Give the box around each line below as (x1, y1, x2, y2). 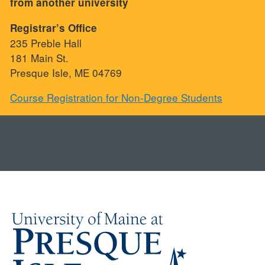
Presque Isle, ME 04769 (10, 65, 122, 80)
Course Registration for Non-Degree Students (10, 90, 223, 105)
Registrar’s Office (10, 21, 98, 35)
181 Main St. (10, 50, 69, 66)
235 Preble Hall (10, 35, 82, 51)
